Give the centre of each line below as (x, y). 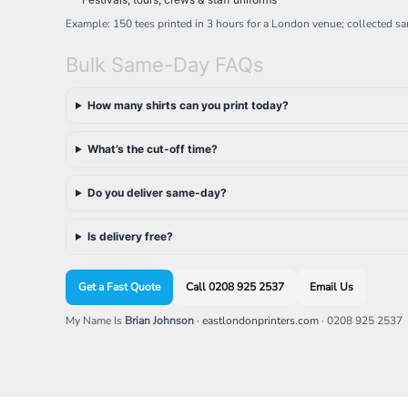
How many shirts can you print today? (188, 105)
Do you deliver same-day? (157, 193)
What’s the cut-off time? (152, 149)
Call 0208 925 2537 (235, 287)
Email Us (331, 287)
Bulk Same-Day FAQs (165, 65)
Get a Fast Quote (119, 287)
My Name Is (95, 321)
